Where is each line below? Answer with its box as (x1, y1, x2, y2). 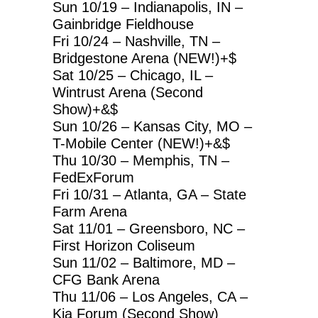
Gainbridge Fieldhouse (53, 16, 194, 32)
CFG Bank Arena (53, 271, 160, 287)
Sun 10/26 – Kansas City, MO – (53, 118, 252, 134)
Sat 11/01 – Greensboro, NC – (53, 220, 245, 236)
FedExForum (53, 169, 134, 185)
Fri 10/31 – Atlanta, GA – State (53, 186, 246, 202)
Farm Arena (53, 203, 127, 219)
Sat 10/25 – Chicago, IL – (53, 67, 213, 83)
